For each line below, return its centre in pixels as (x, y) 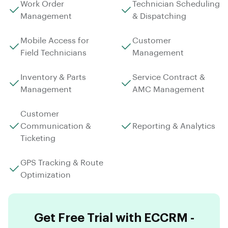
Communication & (56, 126)
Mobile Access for (55, 40)
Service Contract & (169, 77)
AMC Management (168, 89)
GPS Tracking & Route (62, 163)
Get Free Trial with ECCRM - (114, 218)
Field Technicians (53, 53)
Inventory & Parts (53, 77)
